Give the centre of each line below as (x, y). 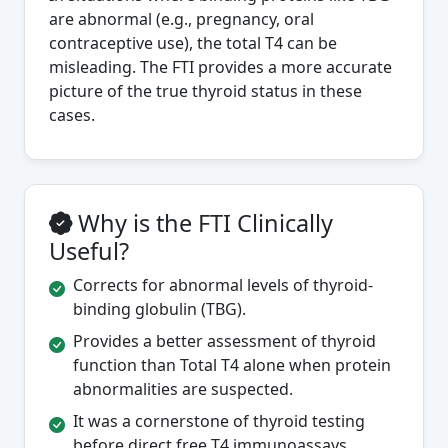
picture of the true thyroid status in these (205, 91)
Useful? (89, 251)
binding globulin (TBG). (159, 309)
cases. (72, 115)
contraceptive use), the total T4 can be (193, 43)
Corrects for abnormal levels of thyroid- (223, 285)
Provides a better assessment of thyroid (224, 341)
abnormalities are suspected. (183, 389)
